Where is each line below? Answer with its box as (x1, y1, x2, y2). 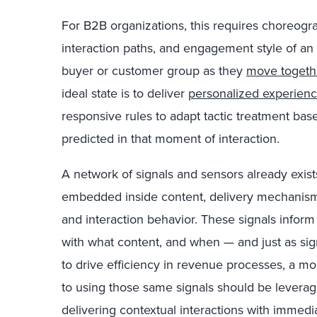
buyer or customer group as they (62, 62, 246, 80)
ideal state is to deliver (62, 84, 188, 103)
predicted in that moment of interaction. (62, 129, 279, 148)
